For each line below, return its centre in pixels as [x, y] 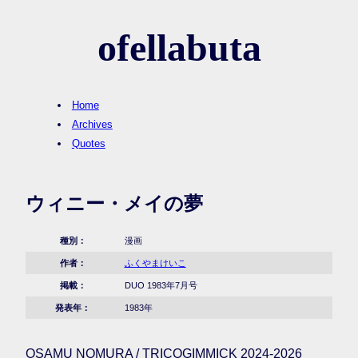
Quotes [88, 144]
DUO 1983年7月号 [161, 286]
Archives [92, 125]
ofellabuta [179, 48]
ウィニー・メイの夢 [114, 204]
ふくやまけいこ [155, 263]
